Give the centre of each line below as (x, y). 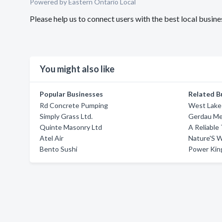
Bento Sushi (58, 149)
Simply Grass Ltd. (66, 116)
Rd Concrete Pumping (74, 105)
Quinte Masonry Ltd (71, 127)
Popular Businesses (71, 94)
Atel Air (52, 138)
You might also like (77, 69)
